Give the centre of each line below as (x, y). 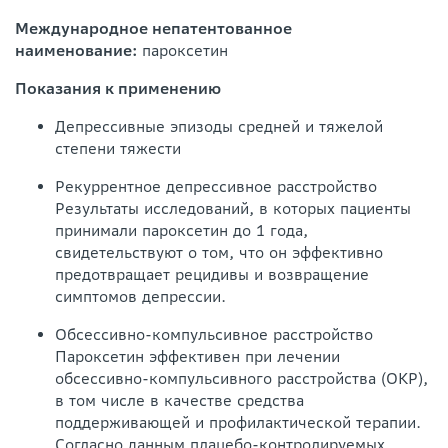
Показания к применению (118, 88)
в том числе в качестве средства (179, 400)
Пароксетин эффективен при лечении (197, 356)
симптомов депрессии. (140, 296)
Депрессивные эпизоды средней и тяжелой (219, 126)
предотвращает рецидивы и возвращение (212, 274)
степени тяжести (118, 148)
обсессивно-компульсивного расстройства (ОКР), (241, 378)
